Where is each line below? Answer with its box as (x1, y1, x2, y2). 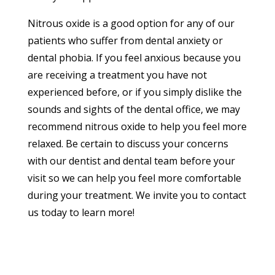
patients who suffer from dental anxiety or (27, 33, 223, 47)
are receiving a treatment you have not (27, 68, 207, 82)
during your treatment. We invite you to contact (27, 188, 246, 202)
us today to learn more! (27, 205, 134, 219)
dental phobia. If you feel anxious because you (27, 50, 241, 64)
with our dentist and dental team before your (27, 153, 235, 168)
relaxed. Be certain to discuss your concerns (27, 136, 228, 150)
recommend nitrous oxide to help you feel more (27, 119, 247, 133)
